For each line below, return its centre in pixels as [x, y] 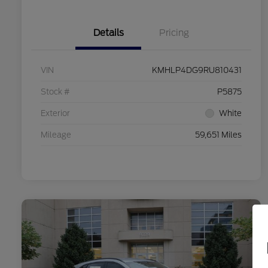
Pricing [174, 33]
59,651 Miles [218, 135]
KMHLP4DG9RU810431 [197, 71]
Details [108, 33]
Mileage [56, 135]
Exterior [55, 114]
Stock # [55, 92]
